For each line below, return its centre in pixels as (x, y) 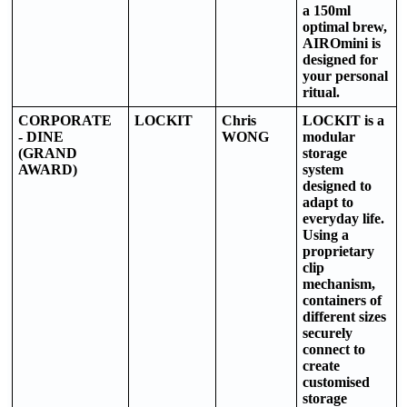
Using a (326, 234)
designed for (340, 59)
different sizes (344, 316)
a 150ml (327, 10)
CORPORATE (65, 120)
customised (336, 382)
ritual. (321, 92)
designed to (337, 185)
